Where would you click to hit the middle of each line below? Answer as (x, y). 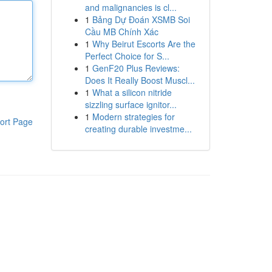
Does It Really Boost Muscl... (140, 80)
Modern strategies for (133, 117)
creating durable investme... (138, 129)
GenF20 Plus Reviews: (136, 68)
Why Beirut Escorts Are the (144, 44)
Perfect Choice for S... (127, 56)
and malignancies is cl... (131, 7)
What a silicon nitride (132, 92)
